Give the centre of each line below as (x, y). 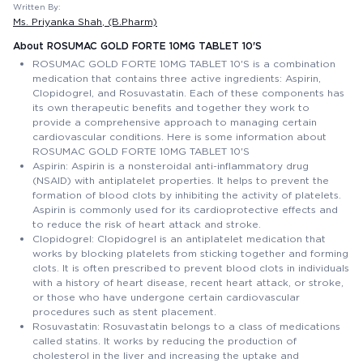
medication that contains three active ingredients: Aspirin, (177, 78)
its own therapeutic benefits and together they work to (171, 107)
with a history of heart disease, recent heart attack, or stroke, (188, 282)
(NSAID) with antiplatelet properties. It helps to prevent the (181, 180)
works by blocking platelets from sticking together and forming (190, 253)
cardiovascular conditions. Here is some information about (179, 136)
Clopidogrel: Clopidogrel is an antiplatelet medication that (179, 238)
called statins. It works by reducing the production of (164, 340)
